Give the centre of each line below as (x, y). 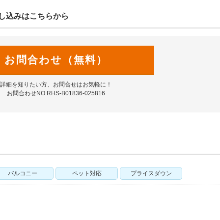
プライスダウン (151, 173)
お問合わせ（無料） (56, 60)
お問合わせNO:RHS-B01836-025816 (56, 93)
